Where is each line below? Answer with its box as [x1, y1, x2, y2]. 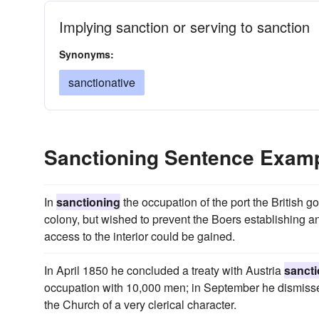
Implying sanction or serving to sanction [59, 16, 310, 37]
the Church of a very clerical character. [44, 296, 236, 313]
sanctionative [68, 74, 135, 90]
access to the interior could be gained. [44, 228, 235, 244]
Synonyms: [59, 47, 114, 61]
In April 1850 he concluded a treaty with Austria [44, 262, 284, 278]
